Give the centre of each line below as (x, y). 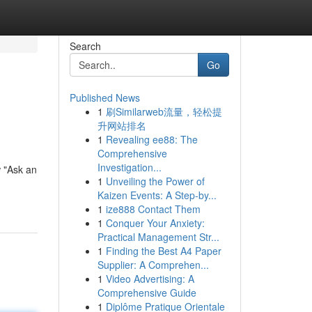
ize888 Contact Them (153, 209)
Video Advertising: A (150, 279)
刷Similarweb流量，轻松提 (164, 111)
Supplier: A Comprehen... (153, 265)
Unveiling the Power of (155, 181)
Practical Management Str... (158, 237)
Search (85, 46)
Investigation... (129, 167)
